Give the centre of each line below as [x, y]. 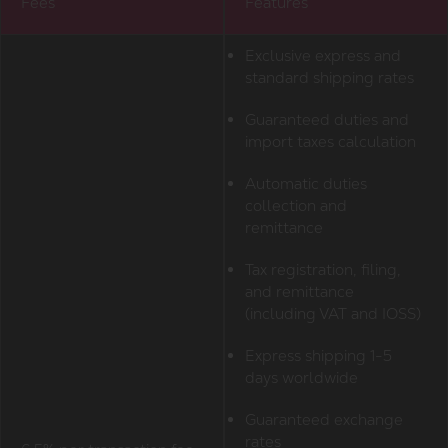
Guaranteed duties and [326, 120]
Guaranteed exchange [323, 420]
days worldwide [301, 378]
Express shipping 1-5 [318, 356]
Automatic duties [305, 184]
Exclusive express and [322, 56]
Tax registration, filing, [322, 270]
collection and [295, 206]
